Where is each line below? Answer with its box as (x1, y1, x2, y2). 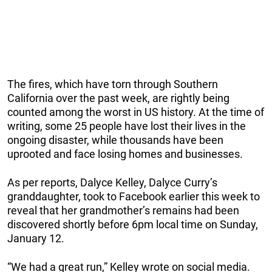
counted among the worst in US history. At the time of (7, 105, 264, 118)
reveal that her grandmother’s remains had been (7, 203, 239, 217)
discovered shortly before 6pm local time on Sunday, (7, 217, 258, 231)
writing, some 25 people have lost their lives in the (7, 119, 246, 132)
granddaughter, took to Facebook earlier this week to (7, 189, 260, 203)
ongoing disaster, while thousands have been (7, 133, 223, 146)
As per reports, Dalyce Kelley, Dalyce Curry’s (7, 175, 217, 189)
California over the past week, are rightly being (7, 91, 229, 104)
